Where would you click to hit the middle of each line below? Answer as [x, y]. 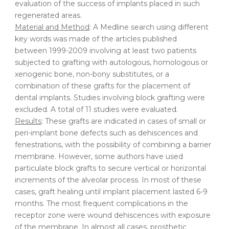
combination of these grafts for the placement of [102, 86]
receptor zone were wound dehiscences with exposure [113, 215]
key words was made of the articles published [96, 39]
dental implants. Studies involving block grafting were [110, 98]
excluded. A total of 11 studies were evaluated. [96, 110]
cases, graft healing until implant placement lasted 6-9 [111, 192]
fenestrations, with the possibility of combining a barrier [113, 145]
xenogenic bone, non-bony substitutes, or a [92, 74]
